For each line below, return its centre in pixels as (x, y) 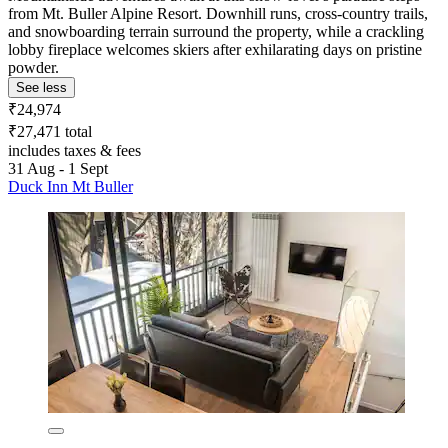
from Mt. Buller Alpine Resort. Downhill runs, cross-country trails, (218, 13)
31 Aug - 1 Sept (58, 168)
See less (41, 87)
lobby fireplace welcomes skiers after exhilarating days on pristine (215, 49)
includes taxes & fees (74, 150)
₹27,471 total (50, 131)
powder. (33, 67)
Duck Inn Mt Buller (70, 186)
